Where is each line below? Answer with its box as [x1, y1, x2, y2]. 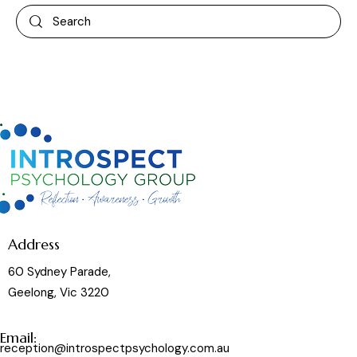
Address [8, 235, 60, 254]
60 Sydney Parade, [8, 263, 111, 280]
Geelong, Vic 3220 [8, 284, 109, 300]
